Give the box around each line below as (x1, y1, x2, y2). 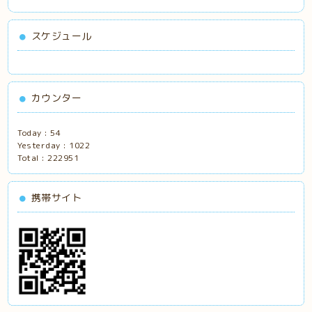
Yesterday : (17, 139, 70, 151)
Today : (17, 126, 51, 139)
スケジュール (31, 29, 92, 42)
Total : (17, 151, 48, 164)
